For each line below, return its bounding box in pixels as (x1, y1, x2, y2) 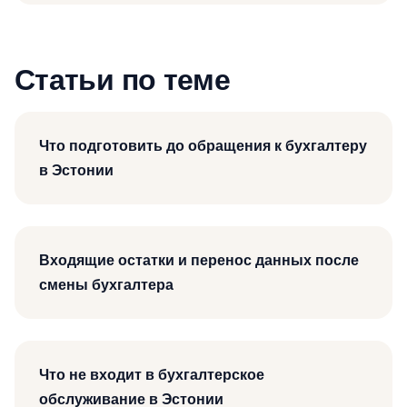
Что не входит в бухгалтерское (39, 366, 264, 382)
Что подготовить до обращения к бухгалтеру (39, 137, 367, 154)
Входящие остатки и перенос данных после (39, 252, 359, 268)
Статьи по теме (15, 63, 231, 96)
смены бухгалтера (39, 276, 174, 293)
